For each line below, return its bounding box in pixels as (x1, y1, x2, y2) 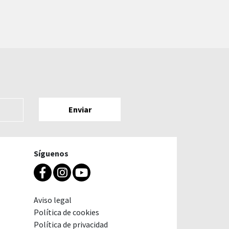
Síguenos (34, 148, 68, 158)
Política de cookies (34, 207, 99, 217)
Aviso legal (34, 194, 72, 205)
